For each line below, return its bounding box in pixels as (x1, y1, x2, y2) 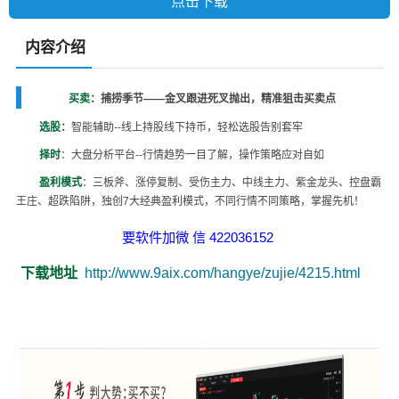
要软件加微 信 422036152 (122, 230, 277, 245)
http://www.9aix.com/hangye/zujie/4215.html (80, 265, 361, 281)
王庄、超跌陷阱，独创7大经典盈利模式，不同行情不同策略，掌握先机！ (15, 195, 364, 208)
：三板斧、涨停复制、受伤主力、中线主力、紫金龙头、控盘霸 (81, 176, 381, 189)
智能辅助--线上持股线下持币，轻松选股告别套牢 (70, 121, 303, 134)
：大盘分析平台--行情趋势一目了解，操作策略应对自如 (60, 149, 324, 161)
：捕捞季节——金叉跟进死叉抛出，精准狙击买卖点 (90, 93, 336, 105)
